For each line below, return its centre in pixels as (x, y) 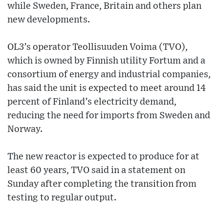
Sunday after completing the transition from (102, 184)
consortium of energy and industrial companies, (109, 75)
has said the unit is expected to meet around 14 (107, 88)
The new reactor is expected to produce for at (103, 157)
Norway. (25, 130)
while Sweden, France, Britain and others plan (104, 6)
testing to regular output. (62, 198)
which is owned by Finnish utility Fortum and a (106, 61)
